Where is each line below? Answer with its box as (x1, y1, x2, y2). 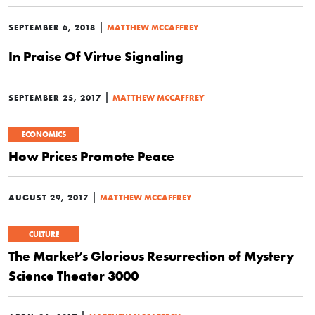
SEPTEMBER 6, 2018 (8, 22, 96, 32)
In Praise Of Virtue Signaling (8, 48, 184, 65)
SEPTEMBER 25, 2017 (8, 92, 101, 103)
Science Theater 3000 (8, 267, 139, 284)
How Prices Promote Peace (8, 148, 174, 165)
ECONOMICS (22, 129, 66, 139)
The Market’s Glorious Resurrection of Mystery (8, 247, 294, 264)
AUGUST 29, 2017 (8, 192, 89, 202)
